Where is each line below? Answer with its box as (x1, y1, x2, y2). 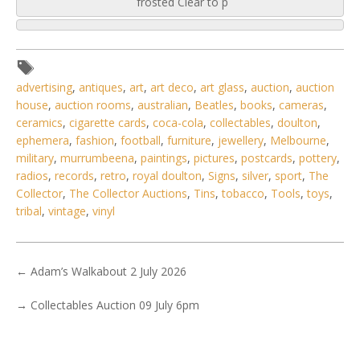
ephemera (16, 133, 69, 149)
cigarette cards (69, 115, 146, 131)
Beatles (194, 97, 234, 113)
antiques (79, 80, 123, 96)
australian (137, 97, 188, 113)
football (121, 133, 161, 149)
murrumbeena (60, 150, 134, 166)
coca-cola (153, 115, 203, 131)
